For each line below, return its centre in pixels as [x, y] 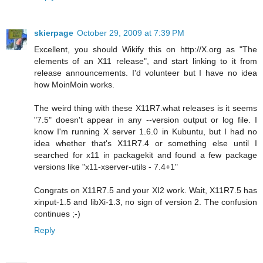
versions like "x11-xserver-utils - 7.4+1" [106, 167]
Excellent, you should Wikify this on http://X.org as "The [146, 50]
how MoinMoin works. [74, 85]
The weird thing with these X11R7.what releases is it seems [146, 108]
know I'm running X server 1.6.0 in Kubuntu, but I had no [146, 132]
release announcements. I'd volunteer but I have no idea [146, 73]
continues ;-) [57, 214]
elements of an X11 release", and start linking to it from [146, 61]
